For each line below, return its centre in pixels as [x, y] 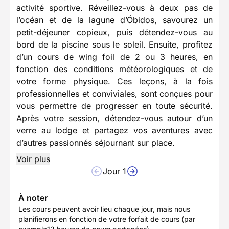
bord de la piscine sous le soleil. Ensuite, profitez [114, 45]
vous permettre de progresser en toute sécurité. [114, 106]
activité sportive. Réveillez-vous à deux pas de [114, 8]
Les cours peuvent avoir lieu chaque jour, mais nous [104, 209]
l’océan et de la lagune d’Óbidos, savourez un [114, 20]
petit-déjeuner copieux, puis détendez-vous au [114, 32]
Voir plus [33, 159]
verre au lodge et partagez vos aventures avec [114, 131]
